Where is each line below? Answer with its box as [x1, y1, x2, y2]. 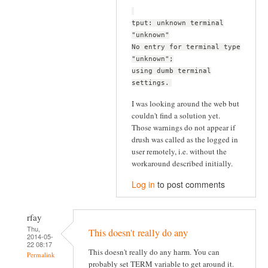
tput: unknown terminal [132, 19, 224, 28]
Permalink [27, 249, 55, 259]
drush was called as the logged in [132, 133, 238, 145]
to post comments [155, 178, 225, 191]
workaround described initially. [132, 157, 233, 169]
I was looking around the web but [132, 98, 239, 109]
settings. [132, 79, 169, 87]
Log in [132, 178, 155, 191]
